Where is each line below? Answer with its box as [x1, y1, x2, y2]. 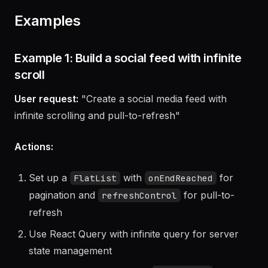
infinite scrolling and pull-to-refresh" [14, 126, 180, 138]
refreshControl [102, 206, 177, 218]
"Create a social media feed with [78, 109, 227, 121]
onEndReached [148, 189, 213, 200]
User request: [14, 109, 78, 121]
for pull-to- [181, 206, 234, 218]
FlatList [74, 189, 117, 200]
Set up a [29, 188, 70, 200]
